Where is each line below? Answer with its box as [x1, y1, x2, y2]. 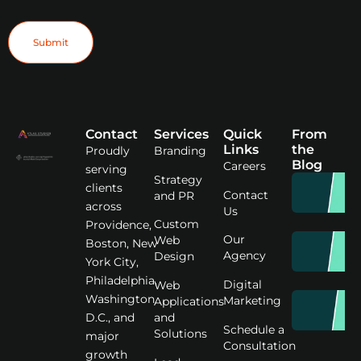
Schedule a [222, 322, 284, 337]
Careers [222, 159, 266, 174]
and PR [154, 188, 195, 203]
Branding [154, 143, 207, 159]
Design [154, 249, 195, 264]
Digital [222, 277, 262, 293]
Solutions [154, 326, 208, 342]
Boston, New [85, 235, 157, 251]
